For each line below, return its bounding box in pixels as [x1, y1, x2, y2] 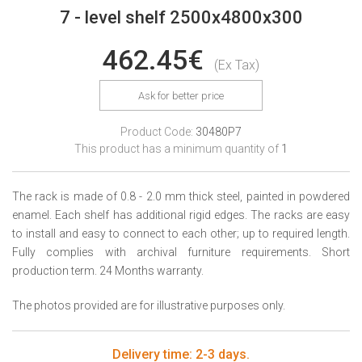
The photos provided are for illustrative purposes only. [12, 299, 285, 312]
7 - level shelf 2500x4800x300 [59, 7, 303, 27]
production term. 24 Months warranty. [12, 264, 204, 277]
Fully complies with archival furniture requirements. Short [12, 246, 350, 259]
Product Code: [120, 125, 196, 138]
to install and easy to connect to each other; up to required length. [12, 227, 350, 240]
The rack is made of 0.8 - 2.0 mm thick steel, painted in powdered [12, 190, 350, 203]
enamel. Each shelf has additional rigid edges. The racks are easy [12, 208, 350, 221]
